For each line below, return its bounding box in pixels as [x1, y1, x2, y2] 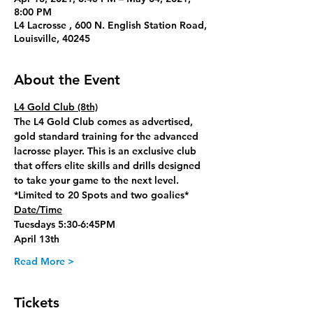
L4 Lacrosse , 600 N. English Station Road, [14, 19, 207, 31]
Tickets [14, 294, 59, 311]
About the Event [14, 71, 120, 88]
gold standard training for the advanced [14, 130, 201, 143]
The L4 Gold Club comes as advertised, [14, 115, 196, 128]
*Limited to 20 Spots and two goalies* [14, 189, 189, 201]
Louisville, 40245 [14, 32, 90, 45]
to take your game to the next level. [14, 174, 182, 187]
